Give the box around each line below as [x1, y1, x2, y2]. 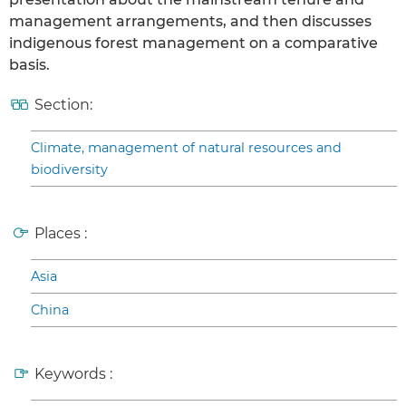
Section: [34, 96, 92, 114]
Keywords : [34, 365, 112, 383]
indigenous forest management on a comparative [9, 34, 378, 53]
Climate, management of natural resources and [31, 140, 342, 157]
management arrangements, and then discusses [9, 13, 372, 31]
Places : [34, 225, 87, 243]
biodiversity [31, 161, 108, 179]
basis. [9, 56, 50, 74]
